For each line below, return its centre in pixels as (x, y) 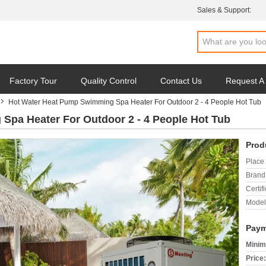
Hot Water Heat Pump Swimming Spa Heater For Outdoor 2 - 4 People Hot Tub (135, 102)
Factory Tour (33, 81)
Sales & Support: (224, 10)
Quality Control (109, 81)
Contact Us (181, 81)
